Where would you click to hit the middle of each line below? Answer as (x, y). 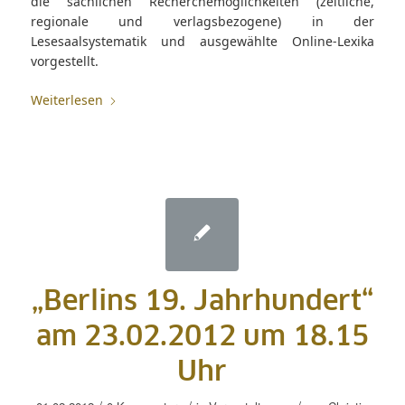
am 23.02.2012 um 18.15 (202, 337)
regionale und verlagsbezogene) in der (202, 21)
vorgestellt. (64, 61)
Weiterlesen (66, 100)
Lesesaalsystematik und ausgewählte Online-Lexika (202, 41)
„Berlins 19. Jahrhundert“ (202, 302)
